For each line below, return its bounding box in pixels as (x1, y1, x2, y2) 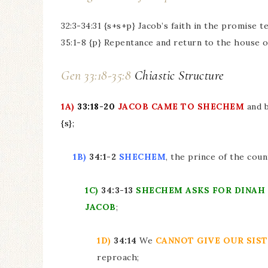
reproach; (97, 252, 139, 263)
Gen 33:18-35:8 (61, 68, 135, 83)
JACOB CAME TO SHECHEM (117, 101, 247, 112)
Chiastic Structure (134, 68, 224, 83)
